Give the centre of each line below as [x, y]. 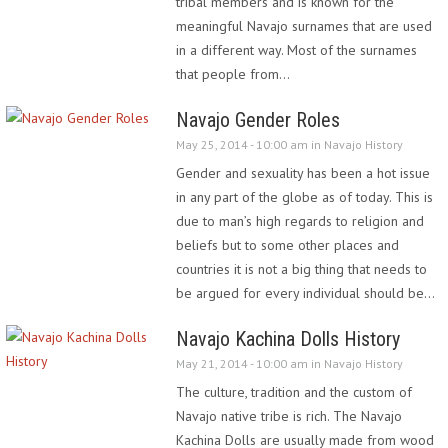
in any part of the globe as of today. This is [304, 197]
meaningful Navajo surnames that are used [304, 26]
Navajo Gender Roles [258, 120]
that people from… [233, 74]
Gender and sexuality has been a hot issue [303, 173]
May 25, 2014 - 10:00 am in [250, 144]
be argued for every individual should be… [305, 293]
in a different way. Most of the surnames [296, 50]
